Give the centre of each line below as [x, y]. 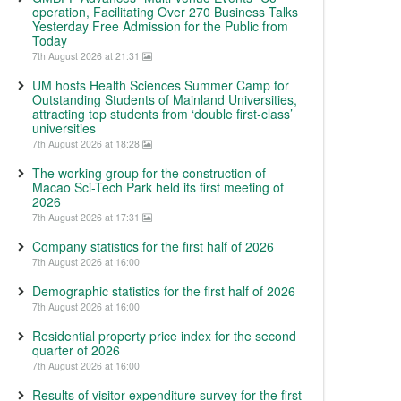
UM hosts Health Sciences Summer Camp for [161, 85]
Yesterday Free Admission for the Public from [160, 26]
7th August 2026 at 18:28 [87, 144]
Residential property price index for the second [164, 336]
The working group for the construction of [149, 173]
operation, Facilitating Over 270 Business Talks [165, 12]
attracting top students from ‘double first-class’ [162, 114]
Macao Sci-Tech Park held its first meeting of [158, 187]
